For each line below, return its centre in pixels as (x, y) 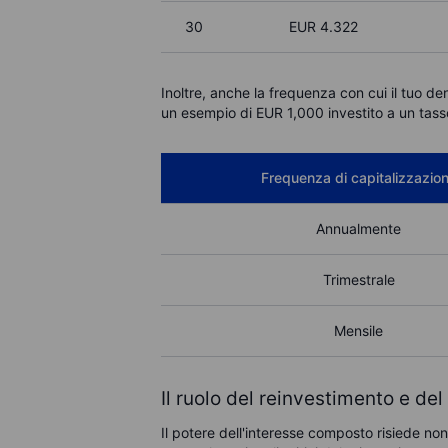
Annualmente (359, 228)
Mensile (359, 330)
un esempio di (209, 112)
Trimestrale (358, 279)
